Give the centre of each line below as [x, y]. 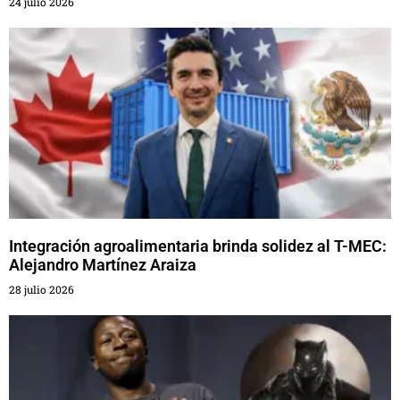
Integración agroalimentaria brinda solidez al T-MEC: [198, 246]
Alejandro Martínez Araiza [103, 265]
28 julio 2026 [42, 290]
